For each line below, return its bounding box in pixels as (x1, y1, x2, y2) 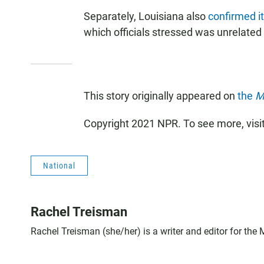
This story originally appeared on (84, 90, 237, 102)
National (43, 161, 75, 170)
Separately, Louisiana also (84, 10, 208, 22)
